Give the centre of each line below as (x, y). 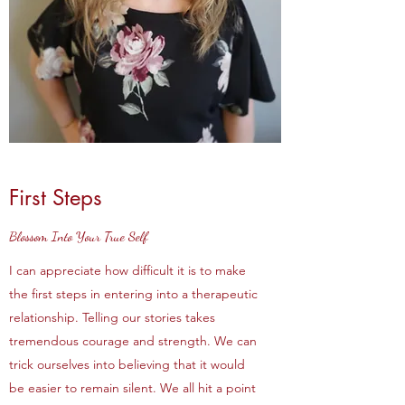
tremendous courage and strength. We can (133, 341)
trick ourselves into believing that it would (127, 364)
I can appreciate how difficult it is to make (127, 270)
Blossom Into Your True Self (79, 236)
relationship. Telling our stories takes (112, 317)
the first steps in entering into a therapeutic (133, 294)
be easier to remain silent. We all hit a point (132, 388)
